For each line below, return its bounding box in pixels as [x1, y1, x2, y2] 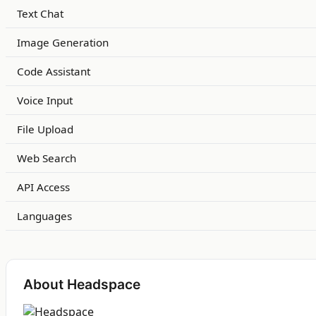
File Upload [17, 122, 73, 136]
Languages [17, 209, 72, 223]
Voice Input [17, 93, 73, 107]
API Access [17, 180, 70, 194]
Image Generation [17, 35, 109, 49]
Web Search [17, 151, 76, 165]
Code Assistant [17, 64, 90, 78]
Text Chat [17, 6, 63, 20]
